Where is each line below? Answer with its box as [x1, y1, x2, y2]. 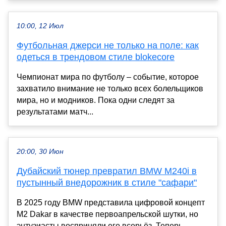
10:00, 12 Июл [17, 22, 64, 30]
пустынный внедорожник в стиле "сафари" [17, 177, 197, 188]
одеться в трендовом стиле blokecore [17, 51, 175, 62]
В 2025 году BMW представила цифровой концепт [17, 198, 205, 207]
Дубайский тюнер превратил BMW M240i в [17, 165, 197, 176]
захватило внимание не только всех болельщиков [17, 84, 203, 93]
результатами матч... [17, 107, 93, 116]
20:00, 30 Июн [17, 147, 64, 155]
